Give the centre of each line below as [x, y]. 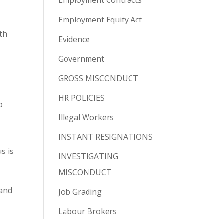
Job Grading [80, 192]
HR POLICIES [82, 98]
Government [81, 59]
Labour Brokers [88, 211]
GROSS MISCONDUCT [99, 78]
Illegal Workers [86, 118]
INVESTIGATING [88, 157]
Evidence [74, 39]
